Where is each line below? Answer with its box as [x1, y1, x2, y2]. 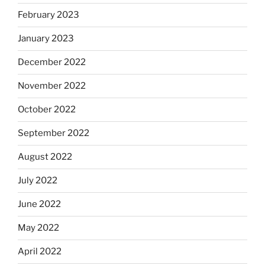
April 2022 [18, 246, 62, 257]
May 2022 [18, 222, 59, 234]
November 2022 [18, 80, 86, 92]
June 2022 [18, 199, 61, 210]
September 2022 [18, 128, 89, 139]
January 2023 [18, 33, 74, 44]
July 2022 [18, 175, 57, 186]
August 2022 [18, 151, 72, 163]
